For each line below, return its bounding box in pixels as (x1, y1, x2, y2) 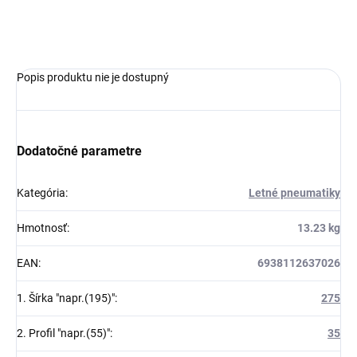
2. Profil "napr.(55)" (17, 327, 110, 340)
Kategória (17, 186, 65, 200)
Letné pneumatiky (249, 186, 340, 200)
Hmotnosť (17, 222, 67, 235)
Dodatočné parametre (17, 143, 142, 159)
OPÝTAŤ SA (273, 19, 321, 31)
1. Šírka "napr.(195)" (17, 292, 115, 305)
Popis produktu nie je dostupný (17, 71, 169, 84)
